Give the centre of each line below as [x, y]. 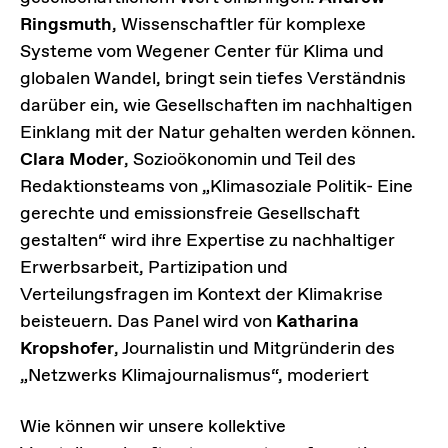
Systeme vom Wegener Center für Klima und [202, 51]
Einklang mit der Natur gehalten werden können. [218, 132]
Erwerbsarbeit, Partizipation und [154, 267]
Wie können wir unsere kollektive [153, 426]
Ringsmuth [66, 24]
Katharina [317, 321]
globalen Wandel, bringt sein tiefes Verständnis [213, 78]
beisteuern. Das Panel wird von [148, 321]
